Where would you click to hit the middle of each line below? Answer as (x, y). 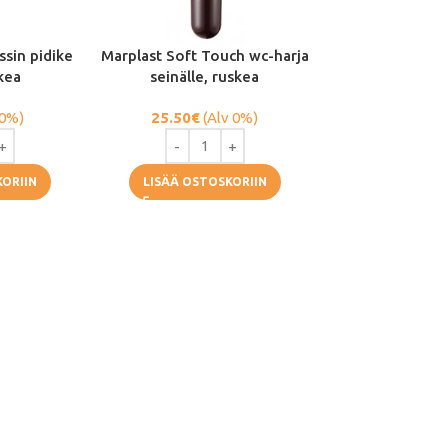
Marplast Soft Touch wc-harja (204, 56)
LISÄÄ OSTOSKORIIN (204, 182)
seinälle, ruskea (205, 77)
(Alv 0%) (229, 118)
